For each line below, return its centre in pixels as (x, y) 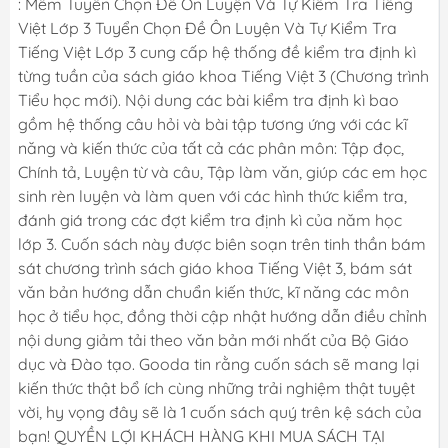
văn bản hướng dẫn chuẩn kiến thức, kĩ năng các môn (213, 292)
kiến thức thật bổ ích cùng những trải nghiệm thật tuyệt (216, 388)
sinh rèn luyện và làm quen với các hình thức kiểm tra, (212, 196)
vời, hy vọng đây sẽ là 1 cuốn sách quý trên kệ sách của (220, 412)
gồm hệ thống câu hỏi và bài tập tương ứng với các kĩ (212, 124)
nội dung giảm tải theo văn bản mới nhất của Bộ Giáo (213, 340)
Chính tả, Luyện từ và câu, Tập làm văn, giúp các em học (222, 172)
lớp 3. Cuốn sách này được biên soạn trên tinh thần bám (222, 244)
